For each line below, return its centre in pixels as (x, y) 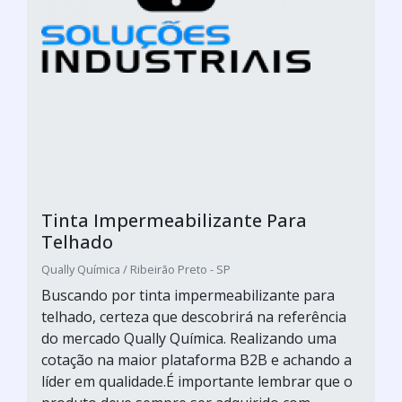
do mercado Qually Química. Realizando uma (189, 338)
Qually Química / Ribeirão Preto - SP (136, 269)
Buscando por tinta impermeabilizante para (188, 295)
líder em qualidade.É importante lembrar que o (197, 381)
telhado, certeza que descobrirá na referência (194, 317)
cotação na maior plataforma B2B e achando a (197, 360)
